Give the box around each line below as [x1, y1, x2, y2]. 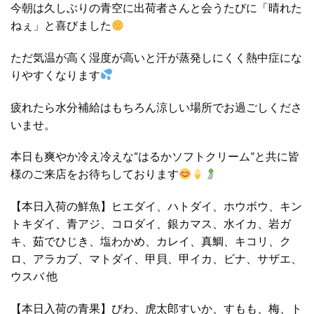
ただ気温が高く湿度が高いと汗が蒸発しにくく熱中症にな [11, 50, 302, 64]
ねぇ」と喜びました [11, 18, 111, 32]
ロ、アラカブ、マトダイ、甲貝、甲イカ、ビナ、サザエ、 [11, 252, 302, 266]
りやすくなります [11, 67, 100, 81]
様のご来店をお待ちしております [11, 167, 179, 181]
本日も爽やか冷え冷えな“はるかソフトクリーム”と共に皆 [11, 149, 299, 163]
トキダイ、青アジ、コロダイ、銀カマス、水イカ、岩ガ [11, 217, 291, 231]
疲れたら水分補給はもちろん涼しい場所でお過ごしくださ [11, 100, 302, 114]
